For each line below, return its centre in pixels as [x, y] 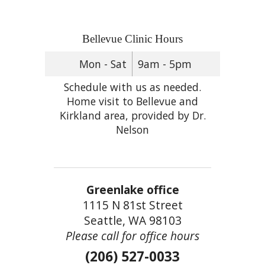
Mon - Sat [103, 64]
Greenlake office [132, 190]
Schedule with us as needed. [132, 87]
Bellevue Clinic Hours [132, 39]
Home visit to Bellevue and [132, 101]
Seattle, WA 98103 [132, 220]
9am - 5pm [164, 64]
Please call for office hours [132, 236]
